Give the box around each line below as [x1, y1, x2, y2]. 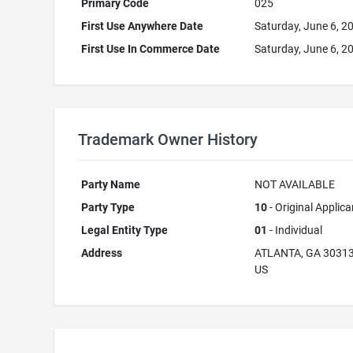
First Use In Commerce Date [81, 43, 221, 55]
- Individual [267, 224, 323, 236]
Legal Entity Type [81, 224, 169, 236]
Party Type [81, 201, 136, 214]
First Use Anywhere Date [81, 20, 204, 32]
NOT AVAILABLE [255, 178, 336, 191]
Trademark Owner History [77, 130, 258, 149]
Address [81, 247, 123, 259]
